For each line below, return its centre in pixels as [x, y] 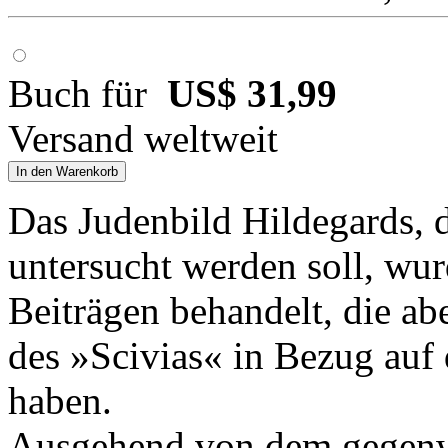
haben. [60, 401]
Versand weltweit [143, 139]
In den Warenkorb [67, 172]
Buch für [87, 94]
